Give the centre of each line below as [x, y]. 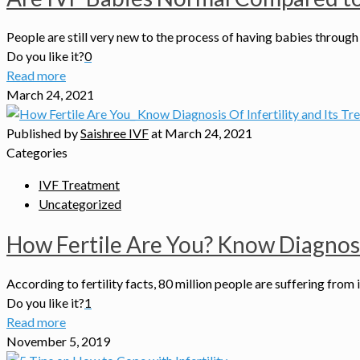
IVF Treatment [79, 185]
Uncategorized [80, 204]
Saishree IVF [115, 133]
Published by [43, 133]
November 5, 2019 [58, 341]
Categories [37, 153]
